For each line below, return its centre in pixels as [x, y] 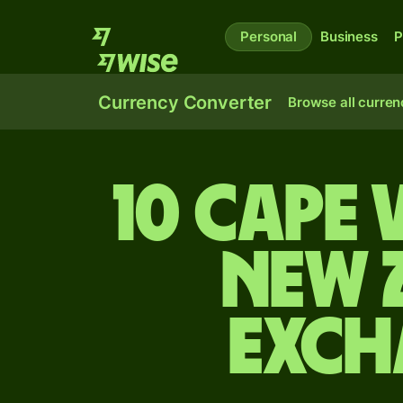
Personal [269, 36]
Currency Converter [185, 103]
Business [349, 36]
